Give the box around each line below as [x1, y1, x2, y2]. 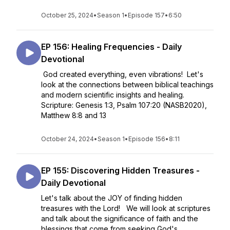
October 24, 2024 [41, 135, 94, 143]
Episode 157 [128, 11, 165, 19]
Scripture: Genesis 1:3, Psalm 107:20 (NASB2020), [41, 101, 207, 109]
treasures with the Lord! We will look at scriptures [41, 204, 210, 213]
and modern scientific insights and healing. [41, 90, 186, 99]
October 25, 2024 [41, 11, 93, 19]
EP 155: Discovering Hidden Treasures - [41, 165, 200, 176]
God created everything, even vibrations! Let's [41, 70, 203, 79]
